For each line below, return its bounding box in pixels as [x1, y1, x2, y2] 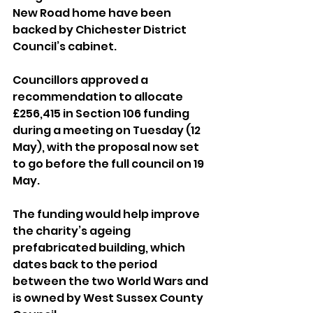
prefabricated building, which [13, 240, 187, 256]
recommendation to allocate [13, 89, 185, 105]
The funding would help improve [13, 206, 202, 223]
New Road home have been [13, 5, 173, 22]
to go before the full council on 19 [13, 156, 206, 173]
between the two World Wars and [13, 273, 210, 290]
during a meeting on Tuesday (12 [13, 122, 203, 139]
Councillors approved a [13, 72, 150, 89]
